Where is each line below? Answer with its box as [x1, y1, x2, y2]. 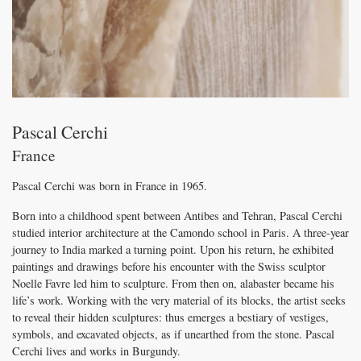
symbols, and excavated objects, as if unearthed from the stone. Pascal [12, 326, 334, 342]
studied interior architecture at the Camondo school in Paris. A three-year [12, 225, 349, 241]
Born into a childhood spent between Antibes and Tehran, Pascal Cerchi [12, 208, 342, 224]
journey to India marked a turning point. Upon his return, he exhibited [12, 242, 334, 258]
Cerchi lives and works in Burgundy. [12, 343, 180, 359]
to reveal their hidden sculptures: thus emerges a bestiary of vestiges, [12, 309, 329, 326]
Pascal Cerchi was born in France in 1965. [12, 178, 207, 194]
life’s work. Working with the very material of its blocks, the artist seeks [12, 293, 346, 309]
